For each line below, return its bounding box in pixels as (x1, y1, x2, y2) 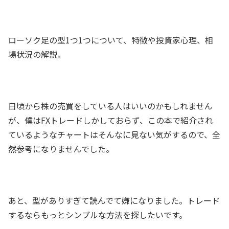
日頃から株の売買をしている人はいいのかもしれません (8, 99, 213, 112)
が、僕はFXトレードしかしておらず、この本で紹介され (8, 113, 213, 126)
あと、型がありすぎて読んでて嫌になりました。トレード (8, 194, 220, 207)
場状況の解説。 (8, 48, 65, 61)
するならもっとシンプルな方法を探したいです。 (8, 208, 187, 221)
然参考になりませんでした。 (8, 142, 114, 155)
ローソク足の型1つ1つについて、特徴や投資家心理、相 (8, 34, 213, 47)
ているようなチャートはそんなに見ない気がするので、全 (8, 128, 220, 141)
